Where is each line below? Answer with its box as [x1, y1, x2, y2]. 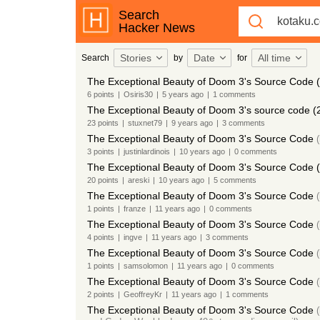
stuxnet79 [127, 119, 162, 127]
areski [127, 176, 149, 184]
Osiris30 [123, 90, 153, 99]
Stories [119, 52, 151, 64]
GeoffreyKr [123, 290, 162, 299]
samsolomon [123, 261, 168, 270]
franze [123, 204, 146, 213]
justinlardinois [123, 147, 170, 156]
